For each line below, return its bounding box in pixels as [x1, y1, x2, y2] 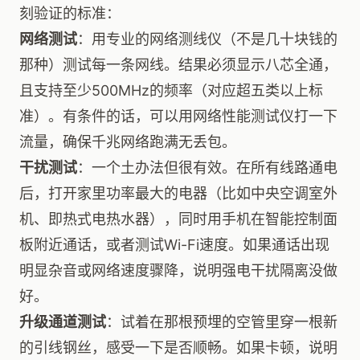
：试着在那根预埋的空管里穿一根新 [106, 313, 337, 330]
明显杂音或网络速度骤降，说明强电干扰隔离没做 [19, 262, 337, 279]
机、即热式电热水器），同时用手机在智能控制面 [19, 211, 337, 227]
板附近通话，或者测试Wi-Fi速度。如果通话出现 [19, 236, 329, 253]
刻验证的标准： [19, 5, 121, 22]
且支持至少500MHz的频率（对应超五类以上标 [19, 82, 323, 99]
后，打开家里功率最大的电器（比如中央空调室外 [19, 185, 337, 202]
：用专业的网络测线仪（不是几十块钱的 [77, 31, 337, 47]
